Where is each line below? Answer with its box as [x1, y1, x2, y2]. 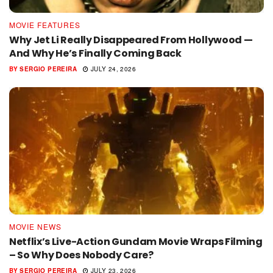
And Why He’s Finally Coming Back [9, 46, 182, 61]
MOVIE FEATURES [9, 19, 80, 30]
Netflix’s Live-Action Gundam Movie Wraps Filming [9, 235, 263, 249]
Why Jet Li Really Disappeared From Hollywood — [9, 33, 253, 48]
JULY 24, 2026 [88, 65, 136, 74]
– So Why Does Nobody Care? [9, 248, 154, 263]
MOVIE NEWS [9, 221, 62, 232]
